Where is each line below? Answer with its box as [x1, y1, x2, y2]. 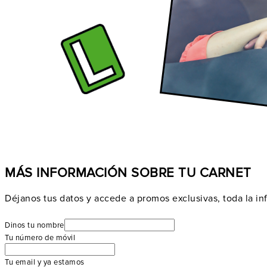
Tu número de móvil [5, 232, 75, 243]
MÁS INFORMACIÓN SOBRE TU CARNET [5, 165, 252, 182]
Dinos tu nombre [5, 220, 64, 230]
